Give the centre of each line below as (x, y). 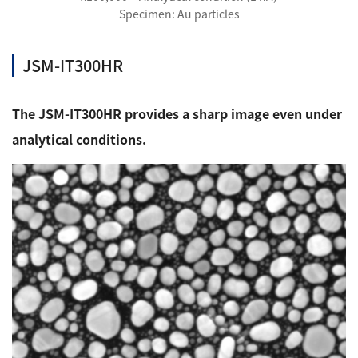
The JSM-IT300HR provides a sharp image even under (177, 113)
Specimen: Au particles (179, 14)
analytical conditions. (79, 139)
